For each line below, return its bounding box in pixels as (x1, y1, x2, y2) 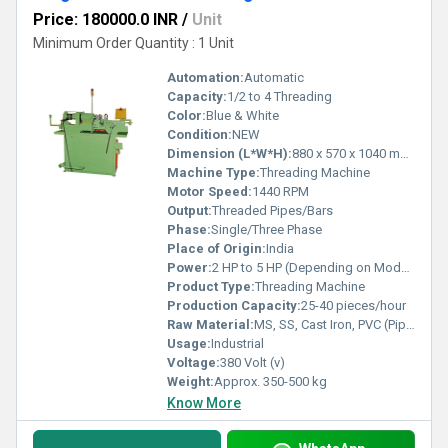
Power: (167, 260, 212, 275)
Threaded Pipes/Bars (212, 203, 333, 218)
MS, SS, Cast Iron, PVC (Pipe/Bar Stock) (254, 317, 406, 332)
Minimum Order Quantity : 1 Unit (33, 35, 234, 51)
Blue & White (206, 108, 279, 123)
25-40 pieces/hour (301, 298, 406, 313)
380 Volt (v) (220, 355, 285, 370)
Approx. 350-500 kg (214, 374, 327, 389)
